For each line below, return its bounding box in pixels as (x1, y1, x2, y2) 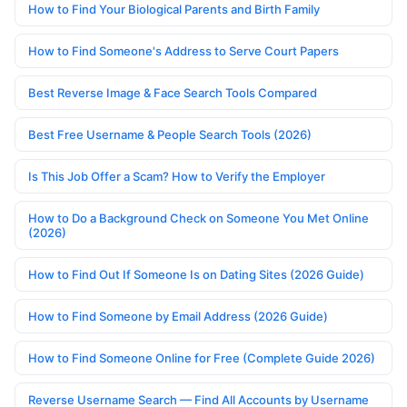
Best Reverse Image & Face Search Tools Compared (28, 85, 317, 101)
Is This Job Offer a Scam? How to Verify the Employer (28, 169, 325, 184)
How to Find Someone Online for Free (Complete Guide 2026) (28, 351, 375, 366)
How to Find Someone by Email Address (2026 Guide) (28, 309, 328, 324)
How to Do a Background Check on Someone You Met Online (28, 211, 369, 226)
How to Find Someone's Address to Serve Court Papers (28, 44, 339, 59)
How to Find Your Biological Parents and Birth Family (28, 2, 320, 17)
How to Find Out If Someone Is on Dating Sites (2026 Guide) (28, 267, 364, 283)
